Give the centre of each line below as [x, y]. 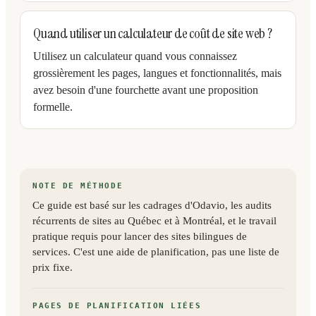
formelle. [53, 107]
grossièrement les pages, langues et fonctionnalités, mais [157, 73]
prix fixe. [53, 267]
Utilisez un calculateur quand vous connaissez [135, 56]
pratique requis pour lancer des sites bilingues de [140, 236]
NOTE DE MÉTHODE [78, 186]
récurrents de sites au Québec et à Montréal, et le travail [154, 221]
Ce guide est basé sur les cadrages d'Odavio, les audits [152, 205]
